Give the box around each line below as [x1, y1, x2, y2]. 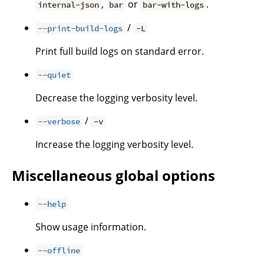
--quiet [38, 70, 71, 81]
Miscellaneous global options [12, 166, 215, 186]
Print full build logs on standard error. [35, 45, 204, 58]
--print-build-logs [38, 23, 123, 34]
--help [38, 198, 67, 209]
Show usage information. [35, 220, 146, 233]
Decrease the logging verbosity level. [35, 91, 197, 105]
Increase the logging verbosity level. [35, 138, 193, 151]
